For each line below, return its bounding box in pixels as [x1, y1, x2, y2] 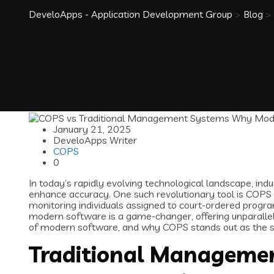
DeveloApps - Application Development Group [29, 8, 232, 21]
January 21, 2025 [53, 123, 131, 136]
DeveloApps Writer [53, 134, 137, 147]
